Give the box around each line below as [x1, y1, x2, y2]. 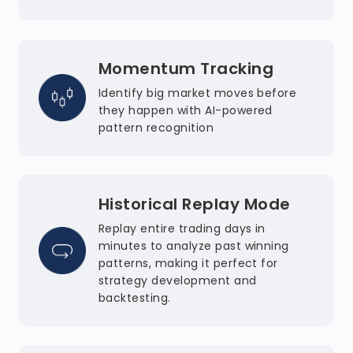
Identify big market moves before [98, 85, 297, 101]
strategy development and [98, 273, 257, 288]
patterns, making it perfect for [98, 255, 278, 271]
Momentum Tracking [98, 58, 274, 80]
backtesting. [98, 290, 171, 306]
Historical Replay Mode [98, 193, 291, 215]
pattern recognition [98, 120, 214, 136]
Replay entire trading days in [98, 221, 266, 236]
